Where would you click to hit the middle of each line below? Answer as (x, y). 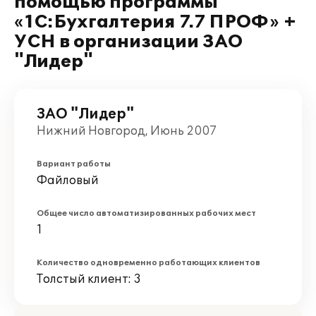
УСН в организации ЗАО (128, 42)
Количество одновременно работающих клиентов (148, 263)
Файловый (68, 181)
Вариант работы (74, 164)
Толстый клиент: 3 (89, 279)
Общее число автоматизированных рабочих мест (146, 213)
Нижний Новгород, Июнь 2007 (127, 131)
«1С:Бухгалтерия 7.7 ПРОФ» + (156, 22)
